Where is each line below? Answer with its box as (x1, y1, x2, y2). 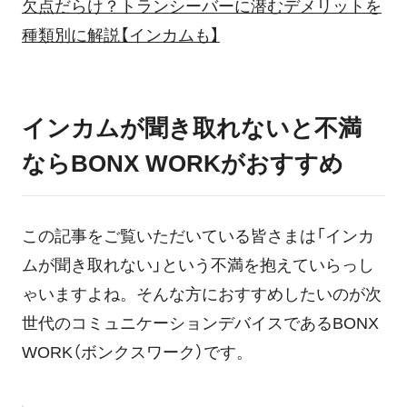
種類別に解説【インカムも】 (21, 26, 220, 45)
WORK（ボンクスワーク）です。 (21, 343, 253, 362)
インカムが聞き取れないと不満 (21, 114, 362, 143)
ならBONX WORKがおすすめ (21, 150, 343, 178)
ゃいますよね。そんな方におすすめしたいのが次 (21, 285, 382, 304)
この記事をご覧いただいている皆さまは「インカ (21, 227, 374, 246)
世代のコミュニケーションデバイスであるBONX (21, 314, 379, 333)
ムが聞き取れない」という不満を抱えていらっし (21, 256, 374, 275)
